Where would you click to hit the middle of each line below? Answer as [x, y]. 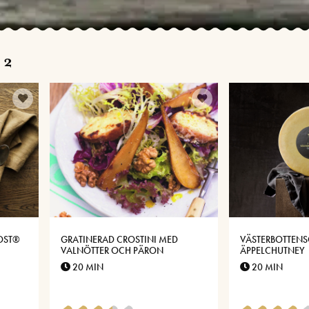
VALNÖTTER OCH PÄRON [112, 251]
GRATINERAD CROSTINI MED [119, 240]
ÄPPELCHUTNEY [272, 251]
